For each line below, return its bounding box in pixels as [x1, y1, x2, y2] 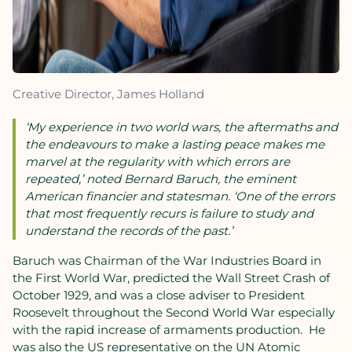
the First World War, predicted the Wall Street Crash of [13, 270, 330, 285]
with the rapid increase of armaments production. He [13, 322, 325, 337]
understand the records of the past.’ [25, 223, 233, 238]
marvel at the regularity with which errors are [25, 154, 290, 169]
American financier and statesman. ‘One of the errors [25, 189, 335, 203]
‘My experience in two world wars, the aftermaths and [25, 119, 338, 134]
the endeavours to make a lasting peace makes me [25, 137, 324, 152]
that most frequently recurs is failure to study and [25, 206, 313, 221]
